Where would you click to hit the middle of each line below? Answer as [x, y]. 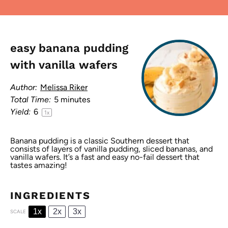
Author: [24, 87]
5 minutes [72, 99]
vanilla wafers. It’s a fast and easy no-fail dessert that [105, 157]
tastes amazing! [39, 165]
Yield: [20, 112]
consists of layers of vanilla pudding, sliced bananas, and [111, 149]
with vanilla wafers [64, 65]
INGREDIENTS [50, 195]
